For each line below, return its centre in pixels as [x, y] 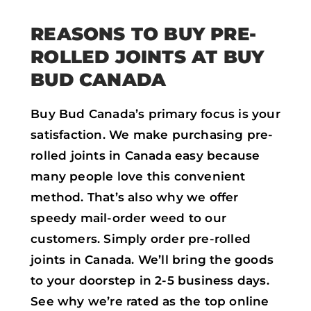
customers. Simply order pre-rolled [141, 238]
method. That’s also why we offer [135, 197]
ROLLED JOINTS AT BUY [148, 57]
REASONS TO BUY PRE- [143, 34]
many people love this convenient [138, 176]
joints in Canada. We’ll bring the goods [152, 259]
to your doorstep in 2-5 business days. [150, 280]
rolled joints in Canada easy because [145, 155]
